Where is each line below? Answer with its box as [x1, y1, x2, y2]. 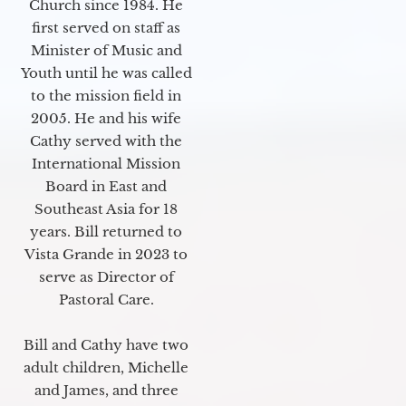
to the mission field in [31, 87, 181, 105]
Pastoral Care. [58, 291, 154, 309]
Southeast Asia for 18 [34, 200, 178, 218]
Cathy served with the [30, 132, 182, 150]
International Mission [32, 155, 180, 173]
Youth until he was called [20, 64, 192, 82]
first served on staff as [32, 19, 180, 37]
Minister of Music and [30, 42, 182, 60]
